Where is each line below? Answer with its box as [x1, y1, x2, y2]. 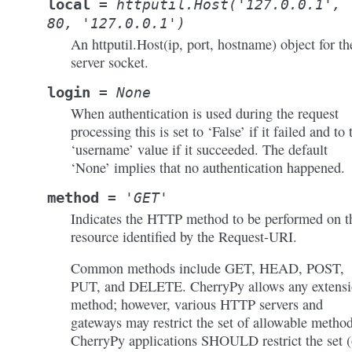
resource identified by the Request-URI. [71, 227, 297, 246]
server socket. [71, 53, 148, 71]
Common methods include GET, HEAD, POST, [71, 258, 344, 277]
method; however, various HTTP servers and [71, 295, 323, 313]
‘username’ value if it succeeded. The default [71, 140, 328, 159]
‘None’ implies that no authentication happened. [71, 158, 345, 177]
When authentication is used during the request [71, 104, 339, 123]
